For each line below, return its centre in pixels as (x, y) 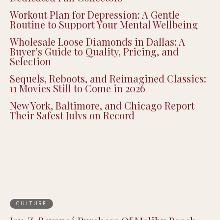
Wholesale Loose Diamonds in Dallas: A (97, 41)
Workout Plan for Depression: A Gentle (95, 14)
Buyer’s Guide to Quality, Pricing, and (94, 51)
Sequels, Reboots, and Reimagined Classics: (108, 78)
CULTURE (31, 204)
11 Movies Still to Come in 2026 (78, 88)
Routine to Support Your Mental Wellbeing (104, 24)
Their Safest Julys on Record (72, 115)
